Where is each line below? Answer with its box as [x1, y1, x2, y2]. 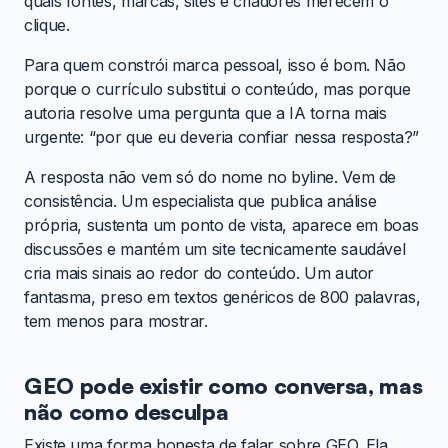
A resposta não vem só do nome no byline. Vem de [24, 166, 397, 187]
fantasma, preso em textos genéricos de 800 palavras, [24, 286, 421, 307]
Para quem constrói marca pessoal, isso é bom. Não [24, 54, 406, 75]
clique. [24, 14, 70, 35]
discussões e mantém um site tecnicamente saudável [24, 238, 406, 259]
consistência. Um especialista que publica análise [24, 190, 377, 211]
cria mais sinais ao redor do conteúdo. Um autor [24, 262, 375, 283]
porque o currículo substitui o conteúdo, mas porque [24, 78, 411, 99]
